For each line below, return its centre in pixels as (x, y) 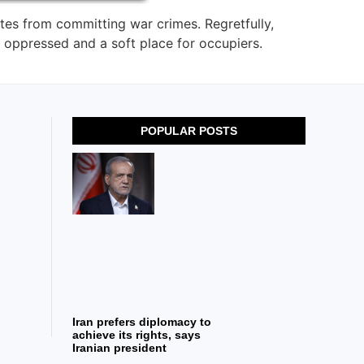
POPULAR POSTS (189, 131)
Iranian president (120, 347)
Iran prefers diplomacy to (142, 321)
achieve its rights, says (137, 334)
